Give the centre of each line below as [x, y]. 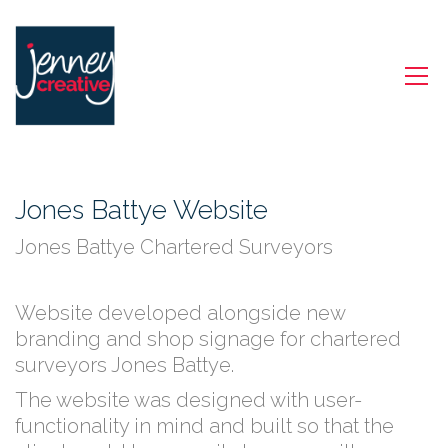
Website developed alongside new [180, 312]
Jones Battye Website [141, 210]
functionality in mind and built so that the [204, 426]
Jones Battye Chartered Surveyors [174, 246]
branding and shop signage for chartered [208, 338]
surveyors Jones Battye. [124, 364]
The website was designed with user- [188, 400]
